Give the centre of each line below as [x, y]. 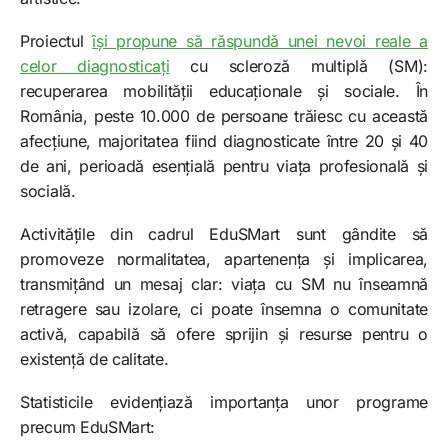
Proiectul [56, 41]
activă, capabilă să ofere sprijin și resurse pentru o [224, 334]
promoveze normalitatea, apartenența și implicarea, [224, 259]
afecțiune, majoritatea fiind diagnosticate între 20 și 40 [224, 141]
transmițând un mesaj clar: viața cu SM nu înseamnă [224, 284]
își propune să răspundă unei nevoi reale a [260, 41]
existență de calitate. [94, 359]
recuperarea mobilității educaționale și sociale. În [224, 91]
